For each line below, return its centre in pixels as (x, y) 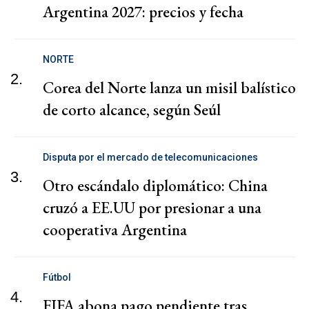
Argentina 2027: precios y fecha (143, 12)
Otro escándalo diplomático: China (155, 186)
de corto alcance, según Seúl (132, 110)
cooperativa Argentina (115, 230)
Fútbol (57, 278)
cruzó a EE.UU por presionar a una (152, 208)
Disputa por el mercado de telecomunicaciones (150, 158)
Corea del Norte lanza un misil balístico (169, 88)
